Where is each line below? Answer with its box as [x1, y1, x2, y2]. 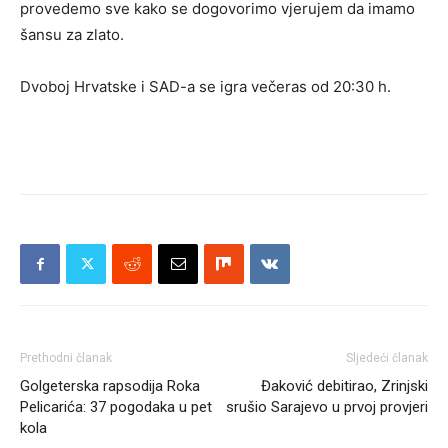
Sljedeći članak [346, 351, 428, 366]
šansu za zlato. [20, 25, 124, 45]
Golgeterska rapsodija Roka [20, 377, 200, 396]
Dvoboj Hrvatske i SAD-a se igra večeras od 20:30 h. [20, 77, 391, 97]
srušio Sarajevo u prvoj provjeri [226, 398, 428, 417]
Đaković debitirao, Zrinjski [261, 377, 428, 396]
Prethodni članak [20, 351, 112, 366]
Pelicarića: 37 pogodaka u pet [20, 398, 212, 417]
